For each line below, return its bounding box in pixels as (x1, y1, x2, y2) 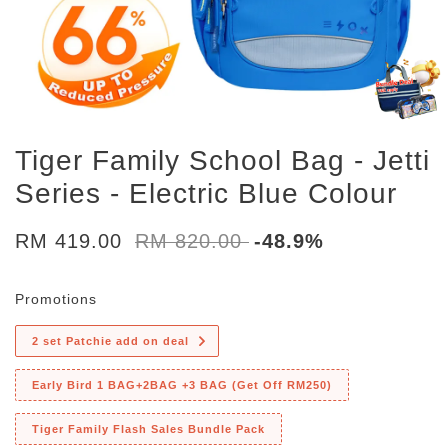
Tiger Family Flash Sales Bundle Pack (32, 423, 265, 435)
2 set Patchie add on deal (32, 335, 189, 347)
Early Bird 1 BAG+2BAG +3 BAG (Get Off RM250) (32, 379, 332, 391)
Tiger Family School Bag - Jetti (15, 145, 430, 176)
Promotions (15, 291, 97, 307)
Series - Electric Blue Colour (15, 178, 397, 209)
